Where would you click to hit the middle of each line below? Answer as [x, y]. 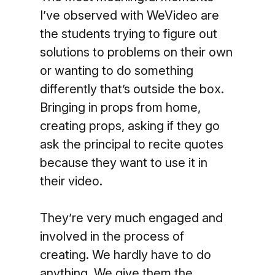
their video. [71, 181]
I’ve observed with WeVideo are [129, 15]
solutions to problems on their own [136, 52]
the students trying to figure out [128, 34]
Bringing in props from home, [120, 107]
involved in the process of [112, 236]
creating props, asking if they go [130, 126]
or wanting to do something [116, 71]
